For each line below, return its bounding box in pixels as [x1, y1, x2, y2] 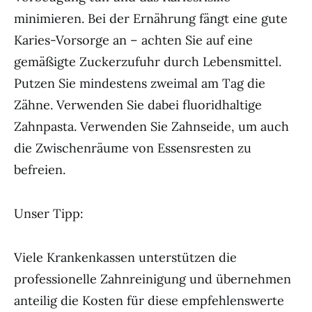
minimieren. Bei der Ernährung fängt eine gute [14, 10, 288, 26]
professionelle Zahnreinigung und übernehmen [14, 271, 291, 287]
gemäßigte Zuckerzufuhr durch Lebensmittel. [14, 54, 281, 70]
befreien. [14, 162, 65, 178]
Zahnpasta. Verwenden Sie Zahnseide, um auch [14, 118, 289, 134]
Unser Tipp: [14, 205, 84, 221]
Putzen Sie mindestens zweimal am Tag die [14, 75, 265, 91]
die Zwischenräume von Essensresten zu [14, 140, 251, 156]
